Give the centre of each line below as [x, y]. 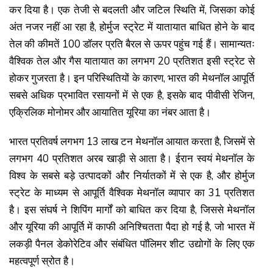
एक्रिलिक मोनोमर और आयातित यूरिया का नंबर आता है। [110, 112]
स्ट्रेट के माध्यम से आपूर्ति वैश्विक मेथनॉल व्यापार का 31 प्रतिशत [132, 193]
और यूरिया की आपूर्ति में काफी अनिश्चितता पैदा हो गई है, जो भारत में [132, 227]
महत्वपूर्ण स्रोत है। [42, 261]
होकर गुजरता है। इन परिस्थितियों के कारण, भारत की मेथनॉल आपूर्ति [132, 78]
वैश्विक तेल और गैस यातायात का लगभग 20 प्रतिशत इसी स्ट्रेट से [132, 61]
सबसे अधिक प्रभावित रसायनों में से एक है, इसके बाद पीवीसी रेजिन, [132, 95]
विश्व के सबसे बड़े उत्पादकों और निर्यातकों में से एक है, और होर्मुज [132, 175]
